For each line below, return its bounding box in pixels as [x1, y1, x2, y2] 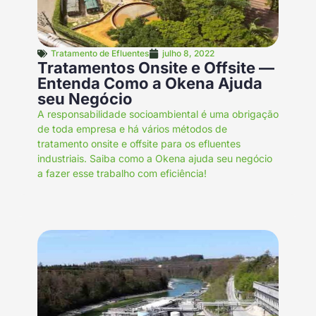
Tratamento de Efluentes [50, 48, 149, 59]
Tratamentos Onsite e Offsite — [37, 59, 274, 78]
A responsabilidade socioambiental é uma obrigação [37, 108, 279, 121]
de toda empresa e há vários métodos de [37, 123, 227, 135]
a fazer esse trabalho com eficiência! [37, 167, 207, 180]
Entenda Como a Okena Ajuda [37, 74, 262, 93]
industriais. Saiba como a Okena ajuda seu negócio [37, 152, 272, 165]
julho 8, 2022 [162, 48, 214, 59]
